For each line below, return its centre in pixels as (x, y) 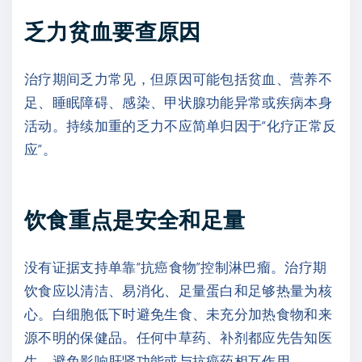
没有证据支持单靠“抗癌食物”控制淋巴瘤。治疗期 (176, 267)
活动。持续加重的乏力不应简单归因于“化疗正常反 (181, 125)
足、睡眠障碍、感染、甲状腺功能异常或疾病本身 (179, 101)
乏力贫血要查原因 (113, 30)
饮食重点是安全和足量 (135, 219)
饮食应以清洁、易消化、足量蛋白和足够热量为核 (179, 290)
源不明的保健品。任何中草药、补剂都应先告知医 (179, 337)
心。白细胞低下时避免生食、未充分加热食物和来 (179, 314)
